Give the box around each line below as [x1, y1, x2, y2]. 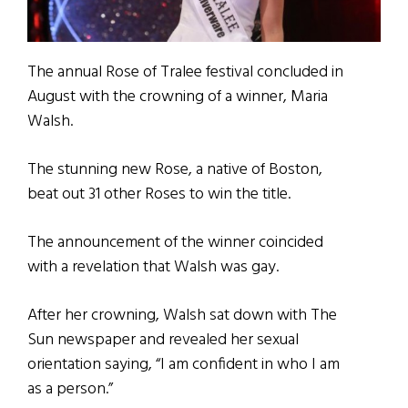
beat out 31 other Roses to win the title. [27, 181, 291, 209]
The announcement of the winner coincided [27, 229, 323, 257]
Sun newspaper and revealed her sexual [27, 327, 299, 354]
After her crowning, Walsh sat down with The [27, 302, 337, 330]
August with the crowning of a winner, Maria [27, 84, 328, 111]
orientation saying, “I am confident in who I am [27, 352, 340, 379]
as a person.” [27, 376, 113, 403]
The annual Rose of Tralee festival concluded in [27, 59, 343, 87]
